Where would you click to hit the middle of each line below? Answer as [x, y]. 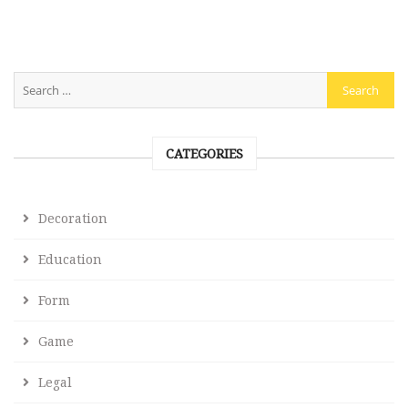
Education [70, 260]
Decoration [73, 219]
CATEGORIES [204, 154]
